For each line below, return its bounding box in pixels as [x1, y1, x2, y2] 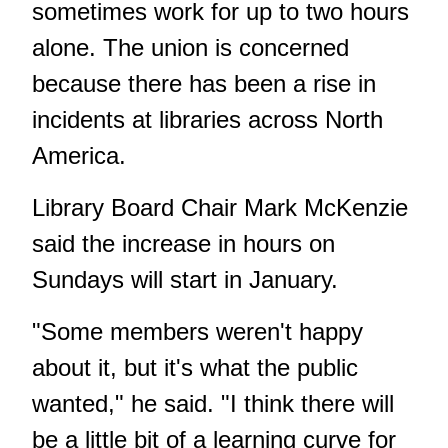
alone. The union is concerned [32, 34, 349, 62]
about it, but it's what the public [32, 354, 358, 382]
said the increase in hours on [32, 230, 335, 258]
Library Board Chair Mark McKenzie [32, 194, 408, 222]
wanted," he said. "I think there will [32, 390, 394, 418]
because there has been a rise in [32, 70, 376, 98]
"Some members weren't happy [32, 318, 363, 346]
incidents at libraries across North [32, 106, 383, 134]
